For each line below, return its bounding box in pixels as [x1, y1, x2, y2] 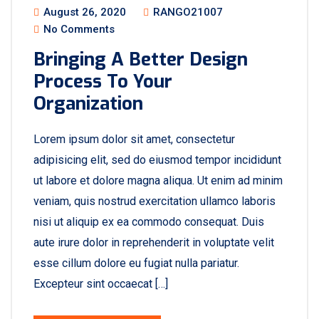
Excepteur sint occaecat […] [33, 277, 168, 291]
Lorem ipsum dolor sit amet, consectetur [33, 132, 235, 146]
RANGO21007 [150, 6, 223, 19]
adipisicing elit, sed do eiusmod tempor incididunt [33, 153, 281, 167]
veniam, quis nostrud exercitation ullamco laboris [33, 194, 276, 208]
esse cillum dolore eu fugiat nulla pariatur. [33, 256, 239, 270]
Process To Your [33, 69, 172, 94]
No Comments [41, 23, 115, 36]
